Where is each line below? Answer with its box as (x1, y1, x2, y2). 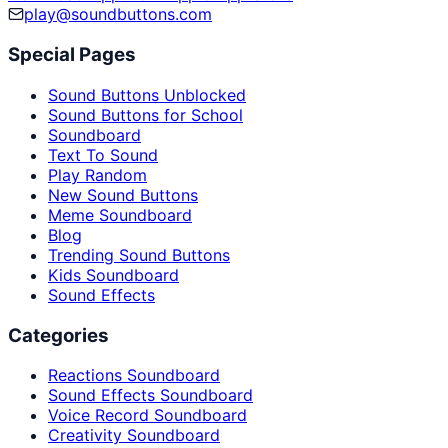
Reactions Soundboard (48, 365, 220, 386)
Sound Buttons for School (48, 104, 243, 125)
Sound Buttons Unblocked (48, 84, 246, 105)
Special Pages (8, 43, 136, 67)
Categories (8, 323, 109, 347)
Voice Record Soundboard (48, 405, 247, 426)
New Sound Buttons (48, 184, 198, 205)
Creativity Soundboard (48, 425, 220, 446)
